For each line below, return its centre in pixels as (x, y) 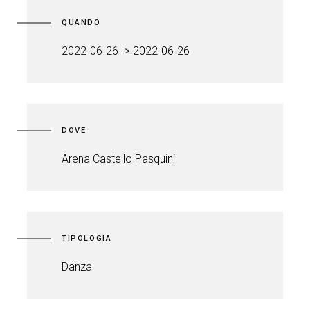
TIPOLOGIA (87, 238)
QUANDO (81, 22)
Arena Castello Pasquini (118, 159)
